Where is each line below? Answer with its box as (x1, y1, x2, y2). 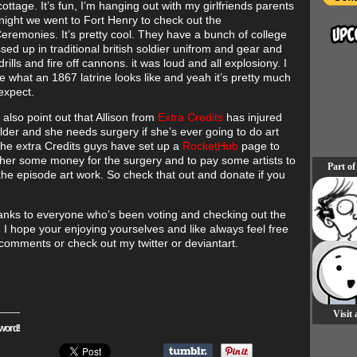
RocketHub (182, 139, 238, 152)
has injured (223, 111, 282, 124)
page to (238, 139, 280, 152)
